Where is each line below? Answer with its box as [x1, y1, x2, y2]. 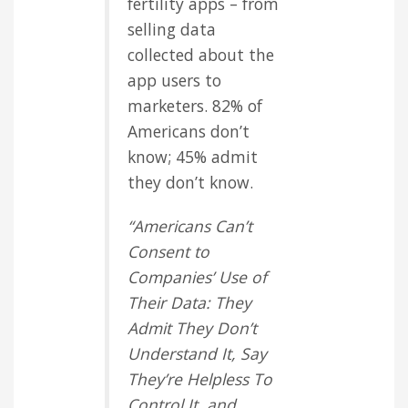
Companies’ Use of [127, 266, 267, 289]
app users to [127, 69, 221, 92]
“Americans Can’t [127, 215, 252, 238]
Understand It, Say [127, 342, 267, 365]
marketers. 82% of [127, 95, 262, 117]
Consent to [127, 240, 209, 263]
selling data [127, 18, 216, 41]
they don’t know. [127, 171, 253, 194]
